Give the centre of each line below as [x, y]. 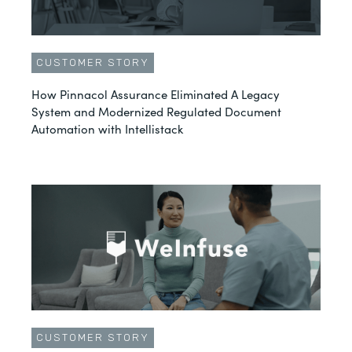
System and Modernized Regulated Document [156, 111]
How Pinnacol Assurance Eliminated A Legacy [156, 94]
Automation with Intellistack [107, 128]
